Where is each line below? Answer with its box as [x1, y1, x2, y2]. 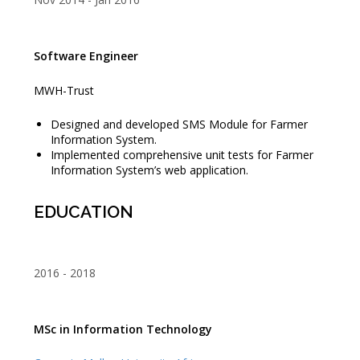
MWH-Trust [33, 82, 94, 98]
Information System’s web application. [50, 162, 248, 178]
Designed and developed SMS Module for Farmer [50, 117, 308, 133]
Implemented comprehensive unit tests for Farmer [50, 147, 313, 163]
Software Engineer [33, 48, 138, 64]
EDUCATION [33, 202, 133, 223]
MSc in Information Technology [33, 321, 212, 337]
